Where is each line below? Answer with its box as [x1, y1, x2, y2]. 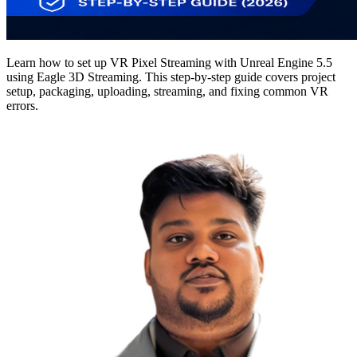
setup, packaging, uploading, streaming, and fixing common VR [6, 84, 328, 98]
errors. [6, 98, 38, 112]
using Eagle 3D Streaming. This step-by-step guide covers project [6, 69, 335, 84]
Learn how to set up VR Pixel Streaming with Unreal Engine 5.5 [6, 55, 332, 69]
